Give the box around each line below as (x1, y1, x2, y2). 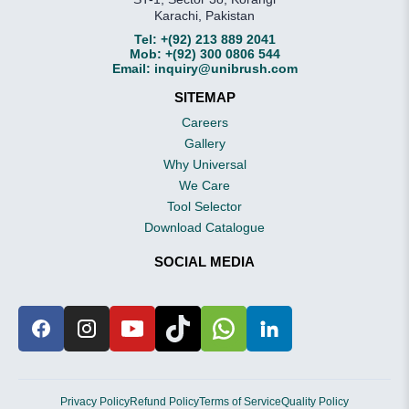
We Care (179, 177, 230, 193)
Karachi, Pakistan (154, 7, 255, 23)
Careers (181, 114, 228, 130)
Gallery (184, 135, 225, 151)
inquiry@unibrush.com (153, 60, 298, 76)
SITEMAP (173, 89, 236, 105)
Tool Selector (167, 198, 242, 214)
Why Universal (163, 156, 246, 172)
